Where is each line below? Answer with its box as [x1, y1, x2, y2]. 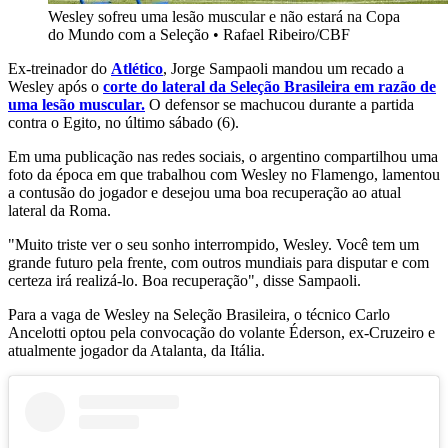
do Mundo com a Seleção [48, 26, 209, 44]
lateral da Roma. [8, 202, 111, 220]
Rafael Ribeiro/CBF [223, 26, 350, 44]
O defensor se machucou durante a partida [145, 96, 414, 114]
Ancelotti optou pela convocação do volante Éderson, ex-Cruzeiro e [8, 324, 435, 342]
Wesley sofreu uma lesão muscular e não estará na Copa [48, 8, 400, 26]
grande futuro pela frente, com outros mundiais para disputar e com [8, 254, 429, 272]
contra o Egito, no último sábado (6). [8, 114, 239, 132]
